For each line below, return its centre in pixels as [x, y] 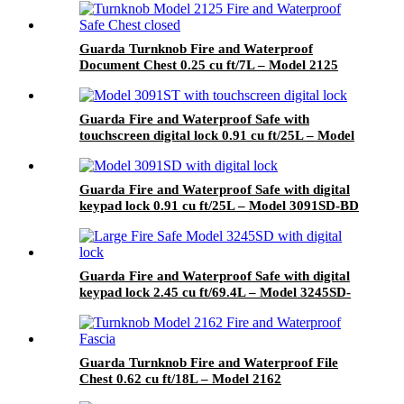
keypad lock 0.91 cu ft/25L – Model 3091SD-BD [219, 206]
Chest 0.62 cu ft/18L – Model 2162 [180, 379]
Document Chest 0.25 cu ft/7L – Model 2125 [209, 65]
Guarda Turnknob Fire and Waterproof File [209, 363]
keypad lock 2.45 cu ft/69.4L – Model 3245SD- [215, 293]
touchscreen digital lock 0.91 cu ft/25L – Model [217, 136]
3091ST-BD [113, 152]
